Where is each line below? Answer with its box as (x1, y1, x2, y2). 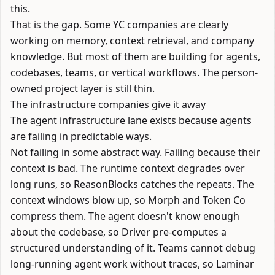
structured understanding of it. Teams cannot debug (10, 241, 255, 255)
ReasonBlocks (74, 177, 138, 191)
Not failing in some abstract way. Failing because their (10, 145, 260, 159)
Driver (122, 225, 150, 239)
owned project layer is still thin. (10, 82, 155, 95)
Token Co (203, 193, 246, 207)
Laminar (216, 257, 254, 271)
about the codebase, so (10, 225, 122, 239)
